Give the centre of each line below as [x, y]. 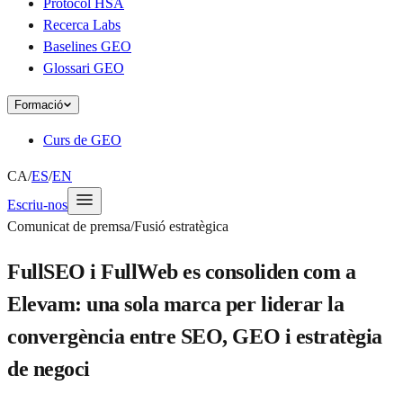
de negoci [49, 368]
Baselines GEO [87, 46]
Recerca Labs [82, 25]
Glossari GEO [84, 68]
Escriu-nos [37, 205]
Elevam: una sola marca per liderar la [176, 304]
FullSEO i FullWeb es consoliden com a [182, 271]
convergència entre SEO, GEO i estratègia [195, 336]
